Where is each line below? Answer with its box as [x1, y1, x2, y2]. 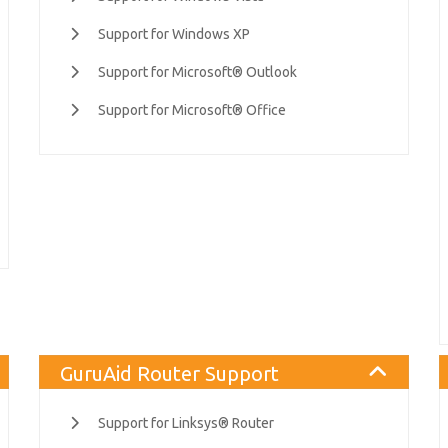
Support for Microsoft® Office [98, 102, 286, 118]
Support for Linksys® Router [98, 415, 274, 431]
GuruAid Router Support [60, 361, 279, 385]
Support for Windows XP [98, 26, 250, 42]
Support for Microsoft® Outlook [98, 64, 297, 80]
